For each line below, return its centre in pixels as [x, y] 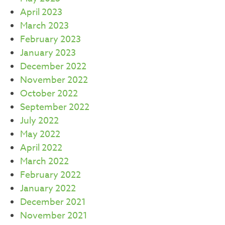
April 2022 [41, 148]
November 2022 [54, 80]
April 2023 [41, 12]
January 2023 [48, 53]
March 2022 [44, 161]
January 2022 [48, 188]
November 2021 [54, 215]
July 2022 [39, 121]
